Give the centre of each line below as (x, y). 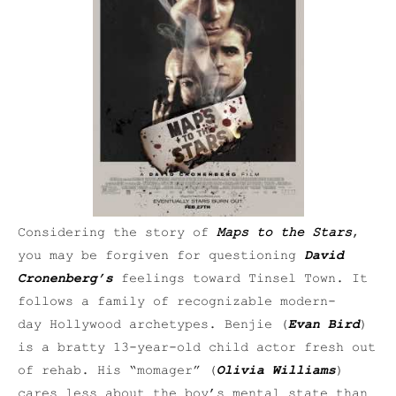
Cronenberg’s (65, 279)
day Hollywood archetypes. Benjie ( (153, 325)
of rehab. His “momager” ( (117, 371)
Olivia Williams (276, 371)
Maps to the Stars (284, 233)
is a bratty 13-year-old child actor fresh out (197, 348)
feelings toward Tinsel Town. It (240, 279)
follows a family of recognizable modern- (177, 302)
